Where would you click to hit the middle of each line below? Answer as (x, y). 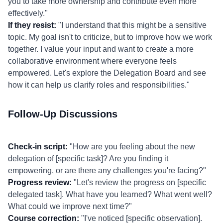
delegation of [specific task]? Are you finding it (88, 159)
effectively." (28, 13)
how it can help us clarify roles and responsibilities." (99, 85)
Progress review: (40, 182)
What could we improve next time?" (70, 206)
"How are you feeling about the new (131, 147)
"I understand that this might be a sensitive (131, 25)
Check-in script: (38, 147)
